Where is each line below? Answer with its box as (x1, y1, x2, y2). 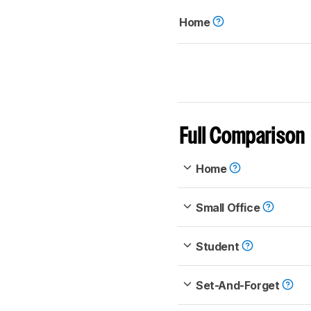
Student (196, 239, 242, 254)
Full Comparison (180, 127, 305, 148)
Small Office (196, 201, 262, 215)
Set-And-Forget (196, 278, 282, 293)
